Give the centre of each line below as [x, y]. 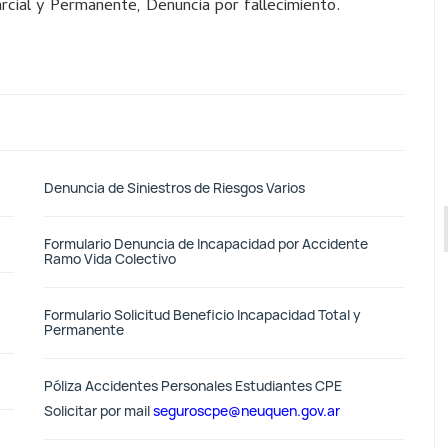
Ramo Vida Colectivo [110, 259]
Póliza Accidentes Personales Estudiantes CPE [193, 386]
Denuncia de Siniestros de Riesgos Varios [174, 188]
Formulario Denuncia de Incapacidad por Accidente [206, 244]
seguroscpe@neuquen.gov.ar [246, 411]
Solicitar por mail [98, 411]
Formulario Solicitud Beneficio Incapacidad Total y [202, 315]
